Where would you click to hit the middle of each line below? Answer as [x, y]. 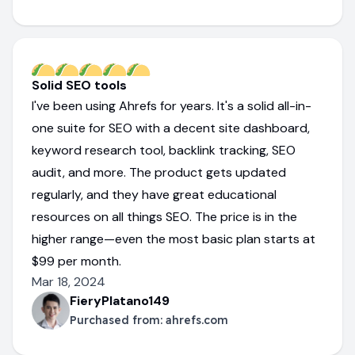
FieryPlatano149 [120, 301]
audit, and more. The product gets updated [159, 172]
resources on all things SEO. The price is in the [164, 217]
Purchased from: [118, 320]
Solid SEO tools [79, 85]
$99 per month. [76, 261]
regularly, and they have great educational [154, 195]
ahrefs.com [197, 320]
